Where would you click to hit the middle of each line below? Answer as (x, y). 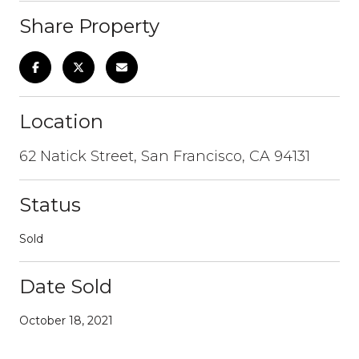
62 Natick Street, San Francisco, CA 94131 (165, 156)
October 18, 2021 (66, 320)
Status (50, 204)
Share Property (89, 26)
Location (61, 121)
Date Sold (66, 286)
